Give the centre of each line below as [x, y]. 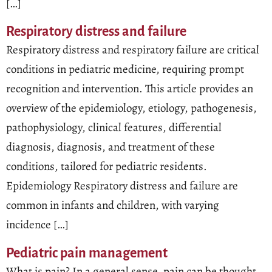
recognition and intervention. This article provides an [130, 89]
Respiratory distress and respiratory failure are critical [133, 50]
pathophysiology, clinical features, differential [114, 128]
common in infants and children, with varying [113, 206]
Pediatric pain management [87, 253]
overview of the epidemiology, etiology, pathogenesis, [131, 108]
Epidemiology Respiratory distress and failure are [122, 186]
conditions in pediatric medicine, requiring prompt [125, 70]
